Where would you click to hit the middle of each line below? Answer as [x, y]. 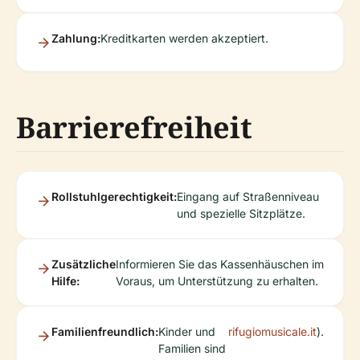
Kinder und [187, 331]
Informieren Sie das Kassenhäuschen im [220, 264]
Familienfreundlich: [105, 331]
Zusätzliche [84, 264]
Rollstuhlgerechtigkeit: [114, 196]
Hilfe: [65, 281]
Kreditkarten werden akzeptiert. [184, 38]
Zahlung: [76, 38]
